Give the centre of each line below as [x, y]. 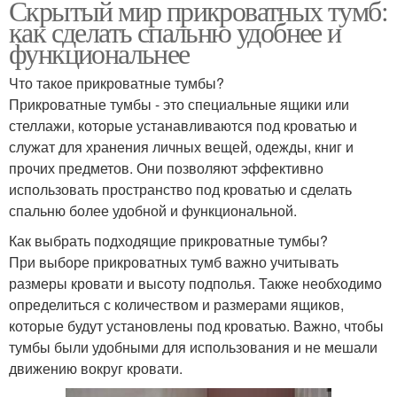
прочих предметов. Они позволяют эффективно [166, 167]
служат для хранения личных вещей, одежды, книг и [181, 146]
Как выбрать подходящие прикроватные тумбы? [168, 240]
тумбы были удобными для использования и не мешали [193, 346]
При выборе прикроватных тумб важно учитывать [174, 261]
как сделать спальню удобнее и [175, 31]
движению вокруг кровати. [96, 368]
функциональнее [99, 52]
